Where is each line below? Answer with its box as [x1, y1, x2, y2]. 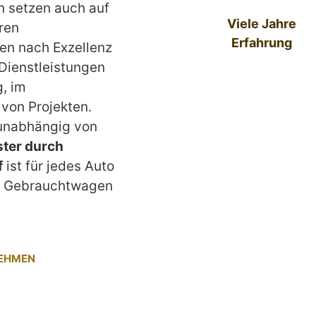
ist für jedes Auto [3, 157, 114, 174]
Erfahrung [231, 35, 292, 50]
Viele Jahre [226, 16, 296, 31]
